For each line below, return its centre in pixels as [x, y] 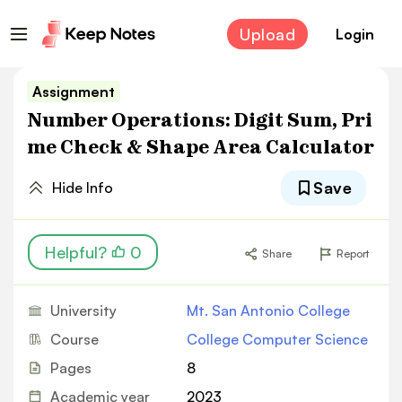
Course [74, 339]
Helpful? [75, 252]
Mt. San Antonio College [268, 310]
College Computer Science [277, 339]
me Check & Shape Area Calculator [201, 147]
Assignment [74, 92]
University [83, 310]
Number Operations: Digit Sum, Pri [200, 120]
